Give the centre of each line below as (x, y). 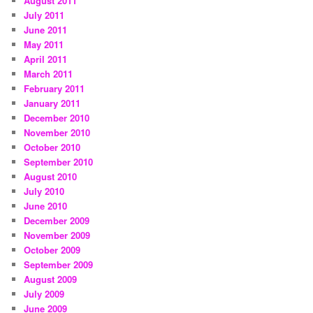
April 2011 (46, 59)
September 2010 (59, 162)
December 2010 (57, 118)
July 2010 (44, 191)
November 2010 (57, 133)
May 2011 (44, 45)
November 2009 (57, 235)
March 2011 (49, 74)
